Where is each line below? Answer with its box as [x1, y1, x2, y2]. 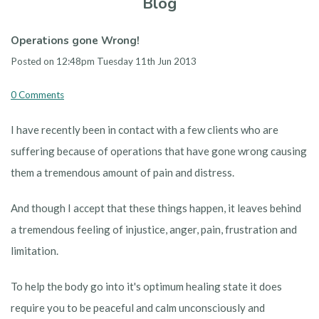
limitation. [11, 244, 58, 258]
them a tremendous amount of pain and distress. [11, 166, 234, 179]
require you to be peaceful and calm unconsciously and [11, 301, 265, 315]
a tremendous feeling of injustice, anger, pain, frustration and [11, 223, 297, 236]
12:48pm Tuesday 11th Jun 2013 [56, 56, 197, 68]
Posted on [11, 56, 56, 68]
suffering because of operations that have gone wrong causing [11, 145, 307, 158]
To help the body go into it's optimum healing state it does [11, 280, 282, 293]
